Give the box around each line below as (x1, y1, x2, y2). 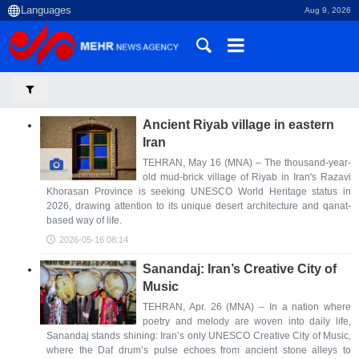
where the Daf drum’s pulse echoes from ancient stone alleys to (46, 345, 351, 356)
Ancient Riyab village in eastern (143, 118, 334, 131)
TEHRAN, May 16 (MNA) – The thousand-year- (143, 157, 351, 168)
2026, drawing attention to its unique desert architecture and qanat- (46, 200, 351, 212)
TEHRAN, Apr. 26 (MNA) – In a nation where (143, 301, 351, 313)
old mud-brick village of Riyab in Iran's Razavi (143, 171, 351, 183)
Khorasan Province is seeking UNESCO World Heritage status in (46, 186, 351, 197)
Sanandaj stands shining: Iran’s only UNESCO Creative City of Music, (46, 330, 351, 341)
